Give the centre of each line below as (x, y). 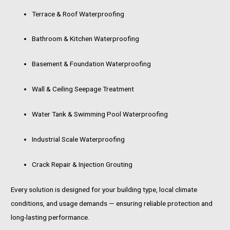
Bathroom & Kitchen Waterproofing (86, 39)
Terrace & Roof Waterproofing (78, 14)
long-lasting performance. (50, 217)
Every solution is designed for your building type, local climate (104, 189)
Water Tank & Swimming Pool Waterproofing (100, 114)
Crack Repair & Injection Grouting (82, 164)
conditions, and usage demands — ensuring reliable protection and (112, 203)
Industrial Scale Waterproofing (79, 139)
